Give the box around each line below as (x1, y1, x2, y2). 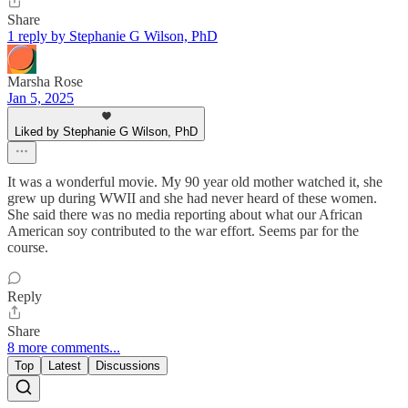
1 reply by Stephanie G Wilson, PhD (7, 28, 218, 45)
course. (7, 240, 48, 256)
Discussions (96, 359, 160, 373)
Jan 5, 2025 (7, 90, 74, 107)
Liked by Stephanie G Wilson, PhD (15, 125, 198, 139)
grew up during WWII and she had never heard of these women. (7, 190, 377, 207)
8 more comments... (7, 340, 120, 356)
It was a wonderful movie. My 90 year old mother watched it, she (7, 174, 382, 190)
